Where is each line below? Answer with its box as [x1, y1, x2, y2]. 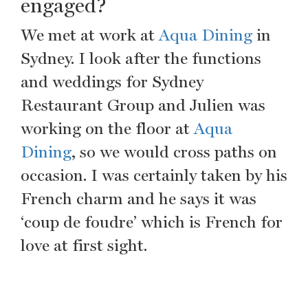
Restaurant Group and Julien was [21, 95, 265, 115]
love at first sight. [21, 235, 149, 255]
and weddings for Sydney [21, 71, 203, 91]
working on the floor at [21, 118, 194, 138]
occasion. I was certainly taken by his [21, 165, 287, 185]
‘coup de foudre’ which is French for [21, 212, 283, 232]
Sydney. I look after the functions [21, 48, 261, 68]
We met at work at [21, 25, 159, 45]
